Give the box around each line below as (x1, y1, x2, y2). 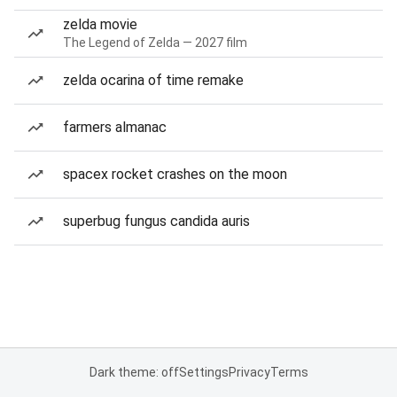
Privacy (228, 365, 270, 379)
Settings (178, 365, 229, 379)
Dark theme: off (89, 365, 179, 379)
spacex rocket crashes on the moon (63, 166, 287, 183)
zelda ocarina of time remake (63, 72, 244, 89)
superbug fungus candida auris (63, 213, 250, 230)
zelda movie (63, 16, 137, 33)
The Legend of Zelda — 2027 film (63, 35, 247, 50)
